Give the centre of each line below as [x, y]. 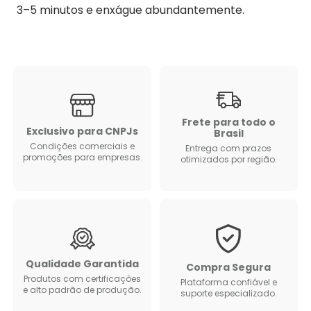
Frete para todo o [228, 123]
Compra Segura [229, 268]
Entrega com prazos [229, 149]
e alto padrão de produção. [83, 289]
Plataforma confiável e [228, 283]
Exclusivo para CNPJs [83, 132]
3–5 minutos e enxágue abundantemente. [131, 10]
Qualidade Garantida [83, 263]
